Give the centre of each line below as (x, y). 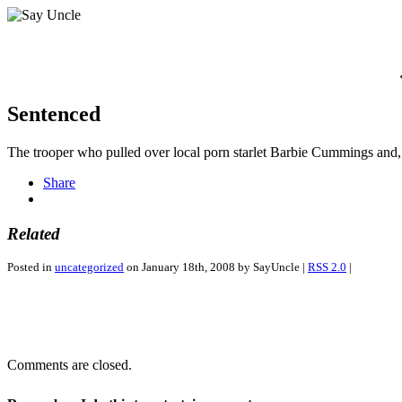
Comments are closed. (70, 365)
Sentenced (54, 114)
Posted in (31, 267)
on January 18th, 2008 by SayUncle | (216, 267)
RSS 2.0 (327, 267)
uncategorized (89, 267)
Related (34, 233)
